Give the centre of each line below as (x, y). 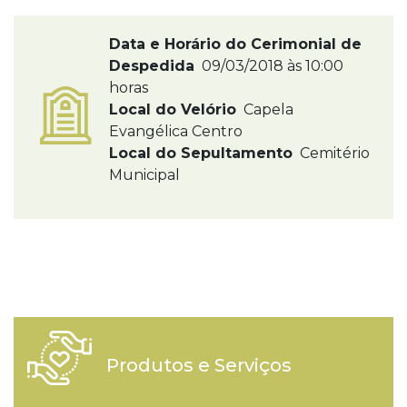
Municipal (144, 175)
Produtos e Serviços (199, 365)
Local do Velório (173, 109)
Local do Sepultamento (201, 153)
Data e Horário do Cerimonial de (235, 44)
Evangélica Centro (176, 131)
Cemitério (333, 153)
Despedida (152, 66)
